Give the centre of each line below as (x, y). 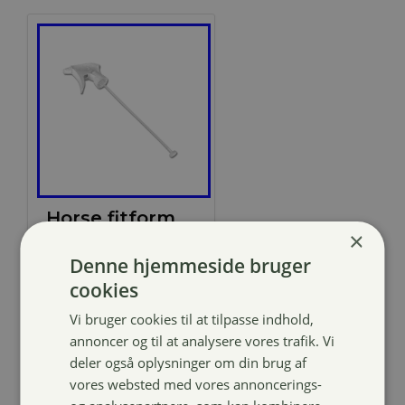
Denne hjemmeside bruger (191, 266)
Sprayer (83, 239)
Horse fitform (110, 217)
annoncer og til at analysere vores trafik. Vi (202, 341)
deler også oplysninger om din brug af (188, 363)
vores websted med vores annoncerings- (196, 384)
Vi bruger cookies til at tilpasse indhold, (192, 319)
